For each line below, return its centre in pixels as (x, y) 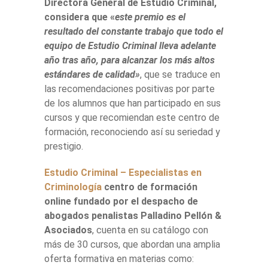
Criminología (73, 187)
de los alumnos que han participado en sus (133, 103)
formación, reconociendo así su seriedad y (132, 132)
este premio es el (150, 17)
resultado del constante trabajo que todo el (134, 31)
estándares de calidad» (92, 74)
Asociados (68, 230)
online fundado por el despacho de (121, 201)
